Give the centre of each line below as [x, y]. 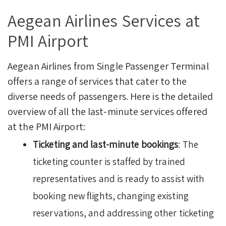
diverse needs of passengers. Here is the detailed [110, 97]
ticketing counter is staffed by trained [109, 162]
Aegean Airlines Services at [104, 20]
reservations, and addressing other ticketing [124, 213]
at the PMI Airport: [46, 127]
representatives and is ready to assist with [119, 179]
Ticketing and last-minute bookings [106, 145]
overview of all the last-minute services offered [107, 112]
